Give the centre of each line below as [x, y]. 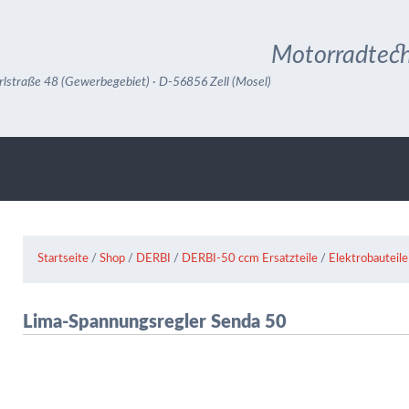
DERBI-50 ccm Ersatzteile [250, 259]
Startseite [63, 259]
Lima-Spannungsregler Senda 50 [155, 322]
